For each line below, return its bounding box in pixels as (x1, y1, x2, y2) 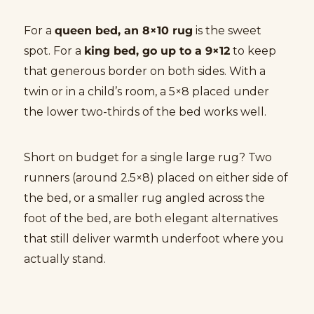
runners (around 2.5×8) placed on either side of (24, 170, 288, 184)
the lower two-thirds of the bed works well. (24, 104, 266, 118)
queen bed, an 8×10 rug (55, 23, 193, 37)
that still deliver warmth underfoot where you (24, 231, 284, 245)
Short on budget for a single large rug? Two (24, 150, 272, 164)
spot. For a (24, 43, 84, 57)
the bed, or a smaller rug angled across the (24, 191, 265, 205)
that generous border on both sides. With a (24, 64, 266, 78)
